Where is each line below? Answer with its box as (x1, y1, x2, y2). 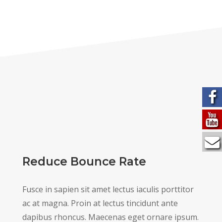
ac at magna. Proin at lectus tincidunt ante (22, 198, 178, 209)
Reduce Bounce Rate (22, 155, 146, 169)
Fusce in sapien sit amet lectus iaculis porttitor (22, 184, 194, 195)
